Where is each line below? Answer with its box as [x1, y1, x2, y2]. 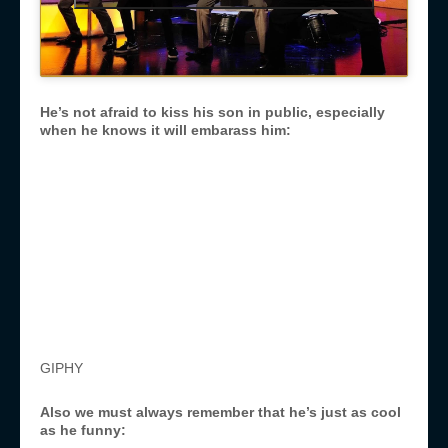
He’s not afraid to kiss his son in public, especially [40, 104, 385, 121]
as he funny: [40, 422, 126, 439]
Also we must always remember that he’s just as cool [40, 404, 401, 421]
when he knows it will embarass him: [40, 122, 291, 139]
